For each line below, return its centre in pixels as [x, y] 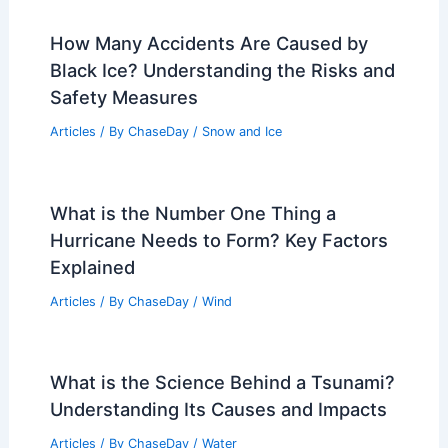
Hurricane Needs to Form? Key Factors [218, 239]
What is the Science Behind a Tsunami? [222, 382]
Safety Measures [123, 96]
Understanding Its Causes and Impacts [218, 409]
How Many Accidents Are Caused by [208, 42]
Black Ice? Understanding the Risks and [222, 69]
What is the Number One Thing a [192, 212]
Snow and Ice [241, 131]
